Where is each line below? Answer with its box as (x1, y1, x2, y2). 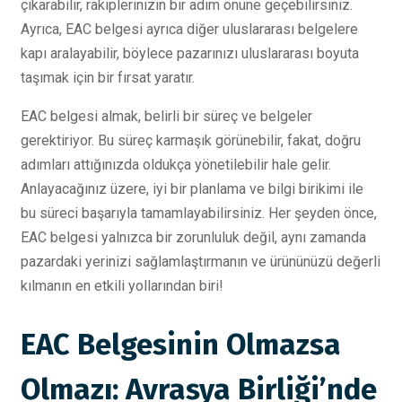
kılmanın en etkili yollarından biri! (21, 276, 223, 294)
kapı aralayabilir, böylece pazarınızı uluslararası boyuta (21, 44, 359, 62)
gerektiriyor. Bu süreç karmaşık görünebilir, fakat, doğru (21, 131, 361, 149)
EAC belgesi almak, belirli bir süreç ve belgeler (21, 107, 312, 125)
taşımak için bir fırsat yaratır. (21, 68, 195, 86)
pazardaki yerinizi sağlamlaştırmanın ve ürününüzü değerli (21, 252, 380, 270)
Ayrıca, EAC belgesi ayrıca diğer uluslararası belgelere (21, 20, 358, 38)
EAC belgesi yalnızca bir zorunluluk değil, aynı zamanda (21, 228, 366, 246)
